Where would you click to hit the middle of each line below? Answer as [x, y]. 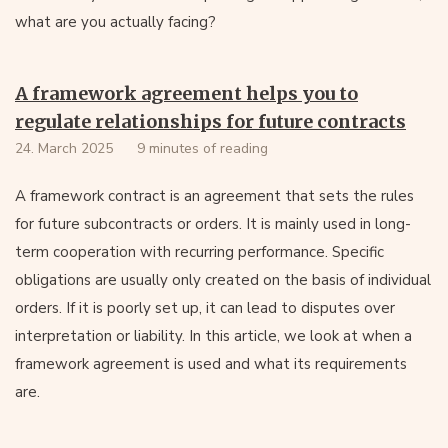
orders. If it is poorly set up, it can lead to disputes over [205, 308]
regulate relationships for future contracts [210, 121]
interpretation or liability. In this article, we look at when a [213, 336]
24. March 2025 [64, 148]
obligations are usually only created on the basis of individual [223, 280]
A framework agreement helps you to [186, 93]
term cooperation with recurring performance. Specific [199, 252]
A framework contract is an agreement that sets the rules [214, 196]
